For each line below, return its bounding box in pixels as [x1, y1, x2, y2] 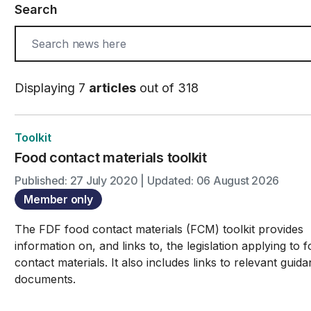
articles [89, 81, 137, 95]
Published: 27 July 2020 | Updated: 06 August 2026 [15, 174, 280, 187]
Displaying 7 [15, 81, 90, 95]
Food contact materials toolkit [15, 149, 207, 166]
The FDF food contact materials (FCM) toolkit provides [15, 222, 304, 236]
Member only [24, 192, 93, 206]
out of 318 [136, 81, 199, 95]
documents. [15, 272, 76, 286]
